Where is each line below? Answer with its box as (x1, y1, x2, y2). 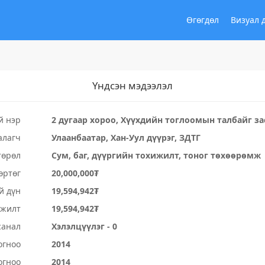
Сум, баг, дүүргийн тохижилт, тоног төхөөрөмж (51, 150, 261, 161)
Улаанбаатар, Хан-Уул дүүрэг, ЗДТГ (51, 132, 201, 143)
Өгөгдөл (186, 14, 219, 25)
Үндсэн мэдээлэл (92, 79, 173, 92)
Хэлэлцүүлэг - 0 (51, 221, 118, 232)
